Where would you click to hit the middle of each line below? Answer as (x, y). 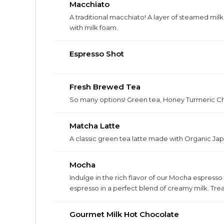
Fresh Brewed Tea (105, 87)
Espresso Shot (97, 54)
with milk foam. (94, 27)
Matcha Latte (95, 126)
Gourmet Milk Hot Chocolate (124, 214)
